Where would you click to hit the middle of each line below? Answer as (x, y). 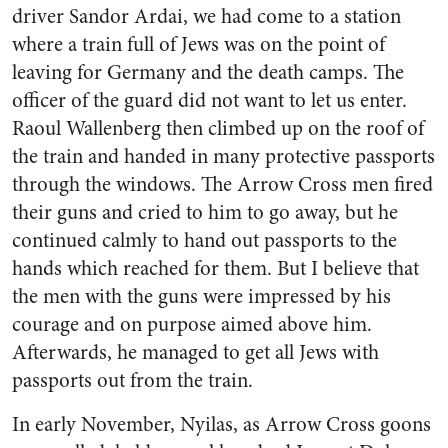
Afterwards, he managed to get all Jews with (195, 352)
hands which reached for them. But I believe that (215, 268)
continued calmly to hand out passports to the (204, 240)
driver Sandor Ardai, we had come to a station (206, 16)
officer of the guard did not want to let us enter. (209, 100)
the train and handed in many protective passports (223, 156)
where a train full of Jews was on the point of (198, 44)
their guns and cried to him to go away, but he (205, 212)
